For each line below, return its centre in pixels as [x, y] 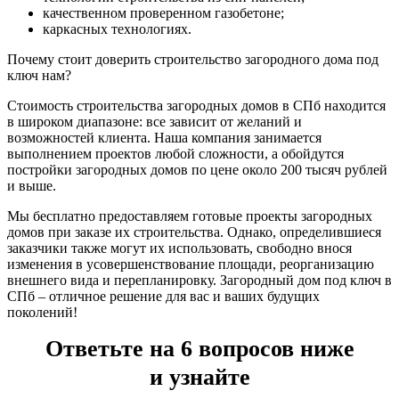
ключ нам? [39, 76]
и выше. [32, 186]
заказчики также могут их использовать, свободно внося [179, 248]
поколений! [42, 313]
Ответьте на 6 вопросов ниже [199, 349]
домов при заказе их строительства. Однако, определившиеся [194, 232]
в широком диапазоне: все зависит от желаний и [155, 122]
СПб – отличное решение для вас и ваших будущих [163, 297]
